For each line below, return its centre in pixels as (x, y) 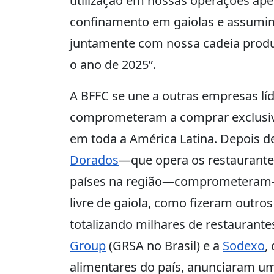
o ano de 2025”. (113, 65)
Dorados (94, 160)
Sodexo (244, 246)
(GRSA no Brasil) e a (164, 246)
